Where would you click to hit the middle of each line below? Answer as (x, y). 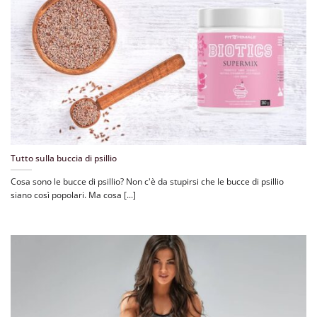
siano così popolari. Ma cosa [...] (73, 195)
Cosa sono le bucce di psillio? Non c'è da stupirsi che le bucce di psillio (147, 181)
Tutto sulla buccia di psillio (64, 158)
